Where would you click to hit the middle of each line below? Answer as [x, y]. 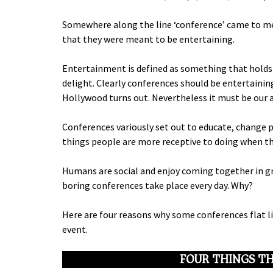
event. [75, 229]
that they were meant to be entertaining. [148, 39]
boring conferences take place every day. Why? [158, 186]
